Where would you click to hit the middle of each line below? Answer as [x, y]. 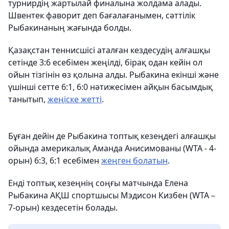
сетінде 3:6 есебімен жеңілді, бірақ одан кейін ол [105, 62]
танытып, [28, 99]
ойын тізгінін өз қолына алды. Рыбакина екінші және [113, 75]
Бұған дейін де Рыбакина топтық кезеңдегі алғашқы [112, 136]
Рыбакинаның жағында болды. [70, 28]
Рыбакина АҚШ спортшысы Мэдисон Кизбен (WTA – [112, 195]
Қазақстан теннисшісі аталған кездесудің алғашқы [109, 50]
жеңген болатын [134, 161]
